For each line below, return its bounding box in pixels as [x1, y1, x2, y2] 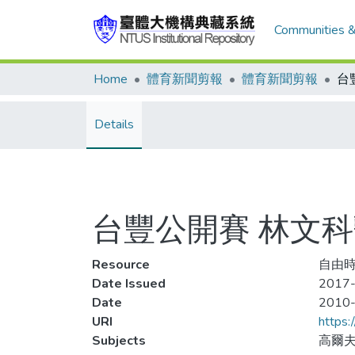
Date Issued [92, 275, 166, 292]
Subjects [92, 332, 146, 349]
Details [94, 116, 134, 133]
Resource [92, 256, 150, 273]
